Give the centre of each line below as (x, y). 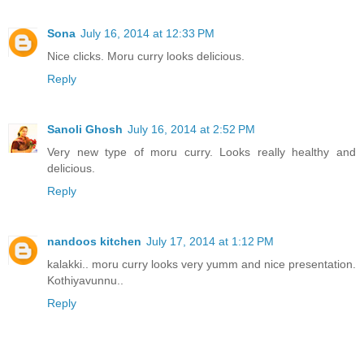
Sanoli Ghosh (85, 130)
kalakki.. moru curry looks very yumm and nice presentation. (201, 264)
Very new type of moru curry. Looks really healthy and (201, 152)
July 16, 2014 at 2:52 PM (191, 130)
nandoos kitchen (94, 242)
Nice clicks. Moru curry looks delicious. (146, 56)
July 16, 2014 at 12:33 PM (147, 34)
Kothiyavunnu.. (85, 281)
